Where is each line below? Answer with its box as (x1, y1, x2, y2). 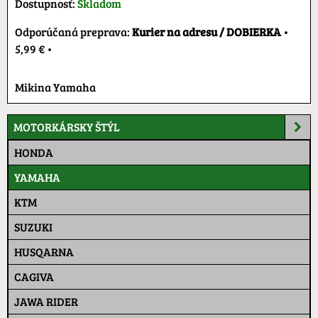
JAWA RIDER (14, 293, 78, 309)
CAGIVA (14, 268, 54, 284)
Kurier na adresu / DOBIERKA (132, 23, 281, 39)
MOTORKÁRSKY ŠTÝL (13, 119, 120, 134)
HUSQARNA (14, 243, 74, 259)
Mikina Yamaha (15, 79, 96, 94)
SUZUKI (14, 219, 53, 234)
